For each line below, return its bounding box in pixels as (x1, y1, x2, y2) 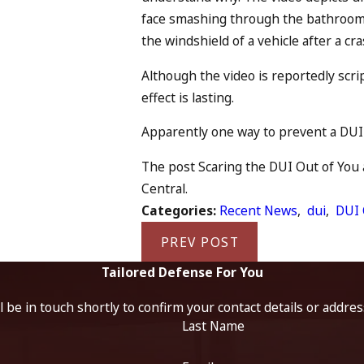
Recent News (219, 201, 298, 220)
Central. (141, 180, 188, 198)
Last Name (182, 316, 245, 335)
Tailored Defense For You (101, 263, 263, 282)
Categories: (141, 201, 220, 220)
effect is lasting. (141, 88, 235, 106)
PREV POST (160, 232, 240, 251)
